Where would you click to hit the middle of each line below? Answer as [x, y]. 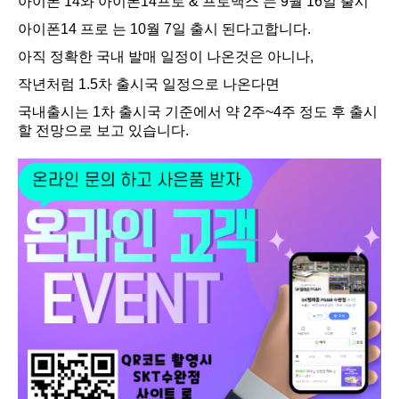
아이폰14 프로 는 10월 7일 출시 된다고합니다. [164, 29]
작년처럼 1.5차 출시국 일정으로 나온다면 [149, 85]
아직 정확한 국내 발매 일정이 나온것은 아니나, [166, 57]
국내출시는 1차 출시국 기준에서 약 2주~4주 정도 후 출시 [198, 112]
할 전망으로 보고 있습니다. [103, 131]
